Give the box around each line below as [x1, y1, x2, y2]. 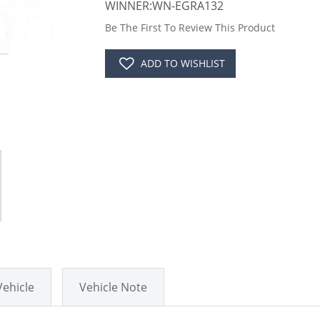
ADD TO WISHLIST [140, 56, 225, 70]
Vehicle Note [79, 279, 147, 295]
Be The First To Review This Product [104, 21, 275, 34]
